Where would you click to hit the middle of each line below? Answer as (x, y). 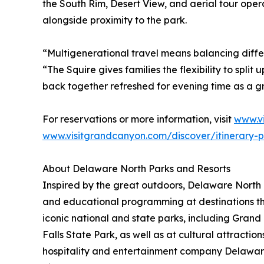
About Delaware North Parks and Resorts (136, 169)
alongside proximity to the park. (115, 20)
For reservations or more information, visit (138, 119)
